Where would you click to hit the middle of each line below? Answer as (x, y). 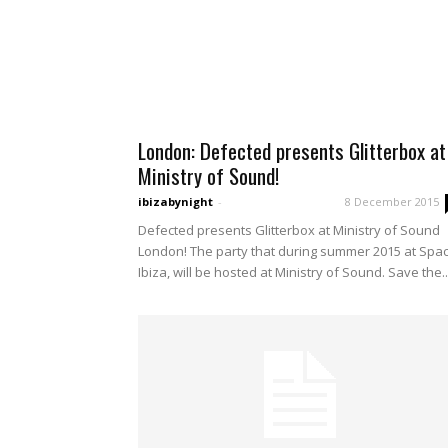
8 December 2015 (392, 201)
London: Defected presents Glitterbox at (292, 150)
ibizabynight (175, 201)
